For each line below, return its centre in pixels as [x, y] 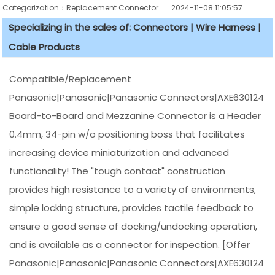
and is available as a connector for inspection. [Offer [130, 244]
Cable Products [45, 47]
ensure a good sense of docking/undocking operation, [134, 226]
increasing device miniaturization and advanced [119, 152]
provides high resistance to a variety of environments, [133, 189]
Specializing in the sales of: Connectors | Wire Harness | [135, 27]
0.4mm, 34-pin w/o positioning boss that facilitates [127, 134]
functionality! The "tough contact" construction [118, 171]
